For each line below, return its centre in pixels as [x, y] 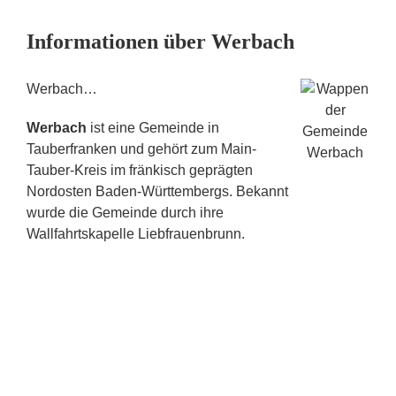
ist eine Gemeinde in [153, 128]
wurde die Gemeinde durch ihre [125, 213]
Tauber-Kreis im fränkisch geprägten [140, 170]
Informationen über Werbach [160, 42]
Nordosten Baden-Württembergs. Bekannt [157, 191]
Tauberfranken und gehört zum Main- [141, 149]
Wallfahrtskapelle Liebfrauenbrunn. [136, 234]
